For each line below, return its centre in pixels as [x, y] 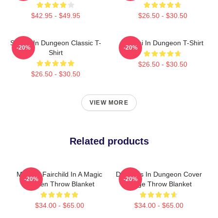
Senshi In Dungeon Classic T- [55, 43]
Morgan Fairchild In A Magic [59, 174]
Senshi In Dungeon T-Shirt [163, 43]
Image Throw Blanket [159, 184]
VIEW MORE [109, 102]
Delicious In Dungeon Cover [159, 174]
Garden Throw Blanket [59, 184]
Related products [109, 141]
